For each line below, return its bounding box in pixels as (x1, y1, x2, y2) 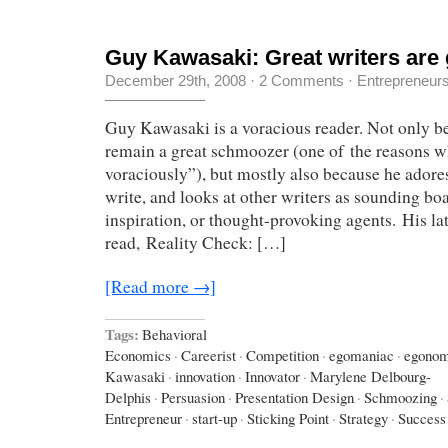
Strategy (339, 407, 388, 428)
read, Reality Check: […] (105, 230, 286, 254)
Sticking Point (247, 407, 329, 428)
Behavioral (142, 323, 207, 344)
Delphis (105, 386, 151, 407)
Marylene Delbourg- (310, 365, 431, 386)
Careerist (181, 344, 236, 365)
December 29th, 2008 (105, 71, 246, 89)
